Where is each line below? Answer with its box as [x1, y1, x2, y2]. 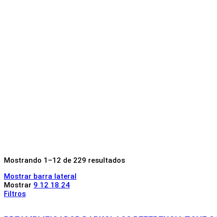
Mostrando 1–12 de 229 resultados [4, 155, 125, 165]
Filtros [4, 189, 26, 198]
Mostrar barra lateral [4, 171, 77, 181]
